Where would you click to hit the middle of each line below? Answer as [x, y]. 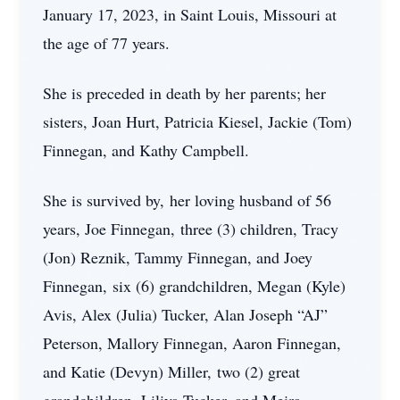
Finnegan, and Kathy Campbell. [146, 150]
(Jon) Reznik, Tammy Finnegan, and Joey [178, 257]
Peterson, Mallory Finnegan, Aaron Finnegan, [192, 343]
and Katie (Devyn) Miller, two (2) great [171, 371]
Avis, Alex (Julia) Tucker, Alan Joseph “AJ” [185, 314]
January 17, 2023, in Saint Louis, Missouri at [190, 14]
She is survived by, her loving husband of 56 [187, 200]
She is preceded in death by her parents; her [184, 93]
